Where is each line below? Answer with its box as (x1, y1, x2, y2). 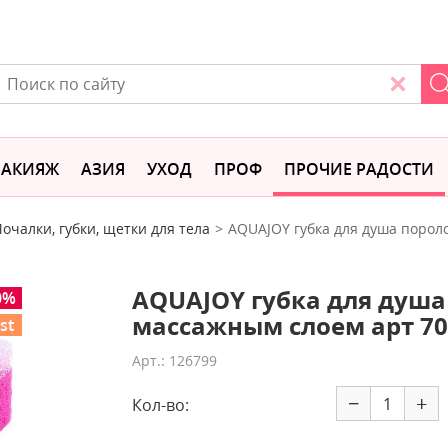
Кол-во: (132, 394, 190, 416)
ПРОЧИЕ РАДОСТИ (284, 158, 434, 180)
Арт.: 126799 (132, 351, 218, 370)
